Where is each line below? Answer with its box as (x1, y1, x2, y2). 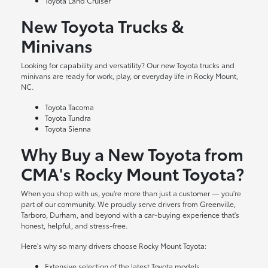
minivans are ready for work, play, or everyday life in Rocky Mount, (21, 71, 239, 81)
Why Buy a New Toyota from (21, 141, 244, 166)
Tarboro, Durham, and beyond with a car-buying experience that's (21, 209, 240, 220)
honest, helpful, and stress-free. (21, 220, 128, 231)
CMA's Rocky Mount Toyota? (21, 161, 245, 185)
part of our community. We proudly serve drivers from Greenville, (21, 199, 236, 209)
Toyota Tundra (45, 112, 92, 123)
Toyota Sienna (45, 123, 92, 134)
